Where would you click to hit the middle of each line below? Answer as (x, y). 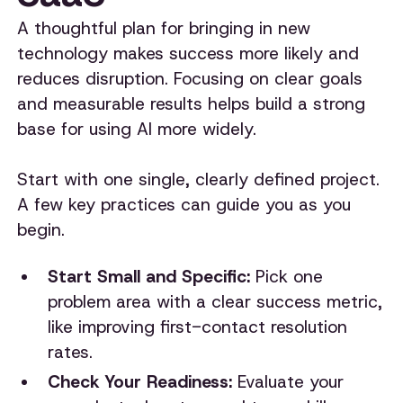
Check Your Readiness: (139, 382)
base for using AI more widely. (137, 130)
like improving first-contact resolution (197, 327)
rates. (70, 353)
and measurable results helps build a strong (192, 104)
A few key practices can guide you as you (184, 205)
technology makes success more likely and (188, 54)
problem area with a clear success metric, (215, 302)
